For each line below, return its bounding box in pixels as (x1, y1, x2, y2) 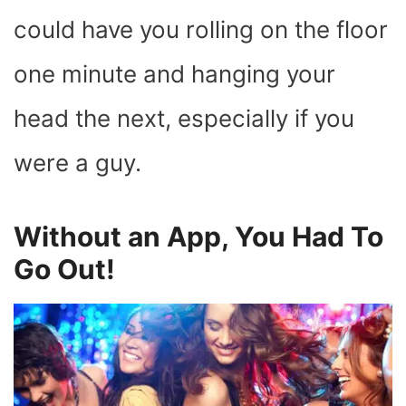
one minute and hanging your (14, 59, 335, 88)
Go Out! (14, 252, 115, 285)
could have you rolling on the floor (14, 14, 388, 43)
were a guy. (14, 148, 141, 177)
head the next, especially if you (14, 103, 354, 132)
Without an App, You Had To (14, 219, 383, 253)
